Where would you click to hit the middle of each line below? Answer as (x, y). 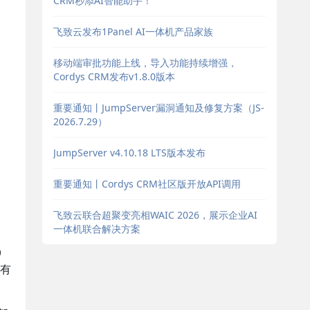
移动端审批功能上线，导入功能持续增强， (145, 63)
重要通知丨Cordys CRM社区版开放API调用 (147, 184)
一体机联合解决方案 (97, 229)
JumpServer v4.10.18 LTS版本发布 (129, 153)
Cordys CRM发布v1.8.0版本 (114, 76)
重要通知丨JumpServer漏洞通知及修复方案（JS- (158, 108)
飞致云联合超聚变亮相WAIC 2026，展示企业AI (155, 215)
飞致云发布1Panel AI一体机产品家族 (133, 31)
